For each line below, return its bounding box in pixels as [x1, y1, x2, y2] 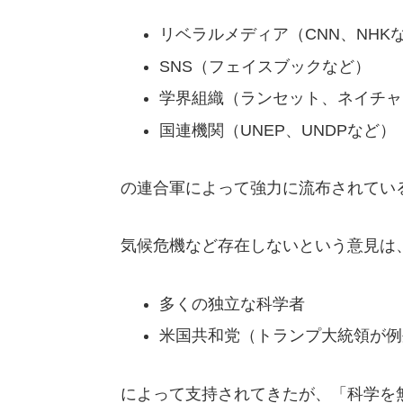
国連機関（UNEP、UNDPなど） [159, 121, 397, 139]
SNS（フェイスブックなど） [159, 57, 372, 76]
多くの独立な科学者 [159, 294, 306, 313]
